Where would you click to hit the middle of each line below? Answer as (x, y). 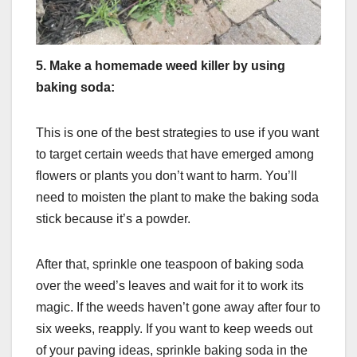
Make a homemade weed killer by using (167, 66)
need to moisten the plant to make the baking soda (177, 198)
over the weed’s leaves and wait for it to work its (170, 286)
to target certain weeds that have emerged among (175, 155)
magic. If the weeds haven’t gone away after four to (178, 308)
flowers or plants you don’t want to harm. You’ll (167, 176)
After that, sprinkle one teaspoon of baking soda (170, 265)
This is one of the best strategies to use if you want (177, 133)
